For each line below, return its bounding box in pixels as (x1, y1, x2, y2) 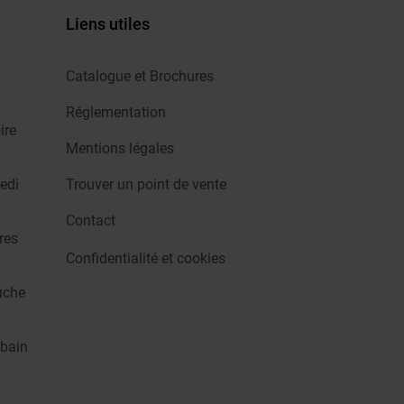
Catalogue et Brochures (66, 68, 214, 85)
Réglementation (66, 104, 166, 121)
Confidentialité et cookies (66, 250, 225, 267)
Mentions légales (66, 140, 174, 157)
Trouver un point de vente (66, 176, 226, 193)
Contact (66, 212, 115, 229)
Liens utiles (66, 14, 150, 33)
